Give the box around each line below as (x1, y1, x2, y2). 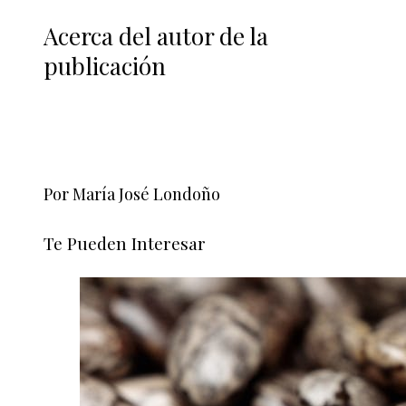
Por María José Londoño (43, 183, 220, 206)
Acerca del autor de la (43, 20, 268, 53)
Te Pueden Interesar (43, 231, 206, 256)
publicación (43, 50, 166, 82)
